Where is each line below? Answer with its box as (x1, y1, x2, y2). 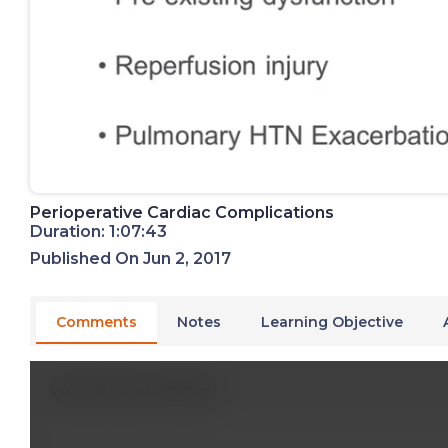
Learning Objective (261, 312, 403, 331)
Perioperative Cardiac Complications (30, 202, 334, 222)
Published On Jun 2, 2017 (30, 248, 231, 268)
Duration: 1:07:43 (30, 221, 167, 241)
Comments (56, 312, 137, 331)
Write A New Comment (50, 381, 219, 400)
